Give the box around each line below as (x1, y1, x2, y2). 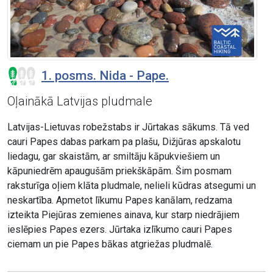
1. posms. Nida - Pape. (41, 68, 169, 83)
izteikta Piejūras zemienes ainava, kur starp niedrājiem (7, 209, 239, 221)
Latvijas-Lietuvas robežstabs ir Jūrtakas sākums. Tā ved (7, 121, 249, 133)
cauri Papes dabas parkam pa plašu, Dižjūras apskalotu (7, 136, 241, 148)
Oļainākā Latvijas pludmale (7, 94, 152, 109)
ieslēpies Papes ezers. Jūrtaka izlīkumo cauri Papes (7, 224, 232, 236)
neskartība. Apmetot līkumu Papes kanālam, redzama (7, 194, 232, 207)
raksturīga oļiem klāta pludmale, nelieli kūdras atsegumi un (7, 180, 256, 192)
